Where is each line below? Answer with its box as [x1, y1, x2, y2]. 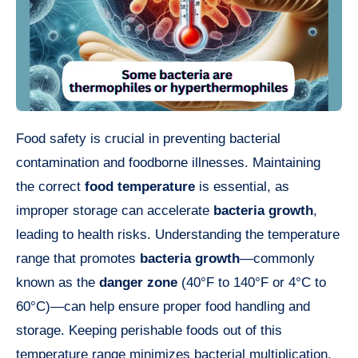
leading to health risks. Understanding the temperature [16, 227, 340, 243]
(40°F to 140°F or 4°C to [177, 275, 326, 291]
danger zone [99, 275, 177, 291]
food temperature [85, 179, 195, 195]
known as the [16, 275, 99, 291]
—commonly [240, 251, 315, 267]
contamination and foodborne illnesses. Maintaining [16, 155, 320, 171]
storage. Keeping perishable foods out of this [16, 323, 282, 339]
